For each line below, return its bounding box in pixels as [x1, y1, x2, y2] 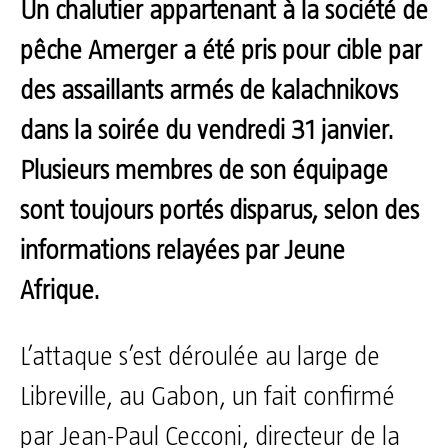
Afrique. [20, 277, 100, 305]
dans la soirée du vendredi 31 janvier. [20, 117, 394, 145]
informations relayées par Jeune [20, 237, 345, 265]
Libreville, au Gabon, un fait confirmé [20, 383, 395, 411]
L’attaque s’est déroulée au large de [20, 343, 380, 371]
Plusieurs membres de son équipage [20, 157, 388, 185]
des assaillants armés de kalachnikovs [20, 77, 398, 105]
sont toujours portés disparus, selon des [20, 197, 419, 225]
